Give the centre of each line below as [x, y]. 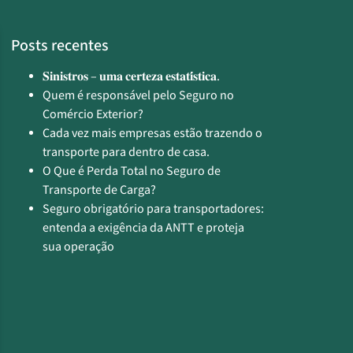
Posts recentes [60, 46]
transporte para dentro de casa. [126, 152]
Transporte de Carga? [99, 190]
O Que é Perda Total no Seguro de [132, 171]
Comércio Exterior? [93, 115]
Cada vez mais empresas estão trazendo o [152, 134]
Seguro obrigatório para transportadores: [153, 209]
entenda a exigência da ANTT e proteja [143, 228]
